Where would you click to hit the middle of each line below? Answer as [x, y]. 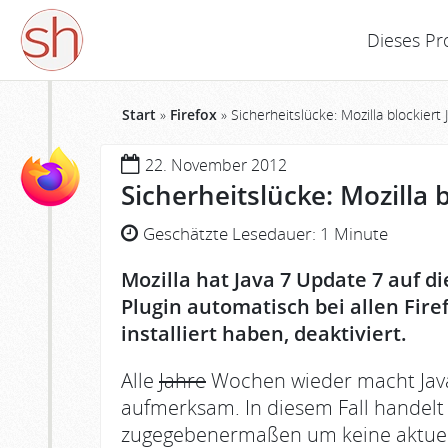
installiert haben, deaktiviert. [264, 333]
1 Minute [354, 233]
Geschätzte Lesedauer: [231, 233]
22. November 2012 [216, 165]
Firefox [193, 114]
